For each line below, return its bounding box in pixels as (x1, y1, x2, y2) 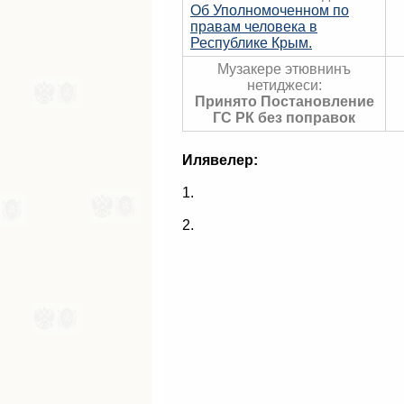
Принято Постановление (194, 94, 374, 109)
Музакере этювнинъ (217, 61, 351, 77)
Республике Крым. (190, 35, 312, 50)
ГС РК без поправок (213, 110, 355, 125)
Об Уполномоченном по (190, 3, 349, 18)
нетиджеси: (246, 78, 322, 93)
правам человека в (190, 19, 317, 34)
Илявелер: (182, 152, 258, 168)
